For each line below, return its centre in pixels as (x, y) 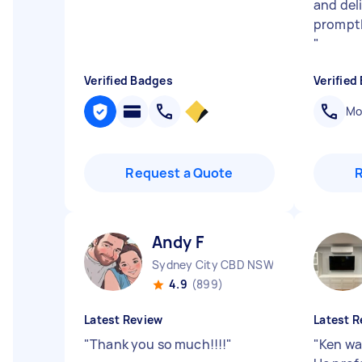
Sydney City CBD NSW (213, 265)
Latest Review (124, 320)
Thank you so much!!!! (158, 344)
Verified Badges (128, 80)
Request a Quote (179, 173)
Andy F (178, 242)
